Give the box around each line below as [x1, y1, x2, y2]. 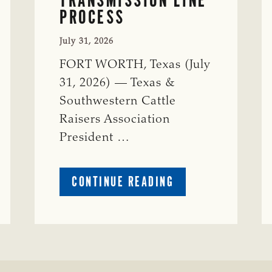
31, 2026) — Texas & [59, 76, 176, 89]
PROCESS [59, 5, 125, 29]
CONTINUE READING [72, 172, 174, 190]
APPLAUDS [173, 200, 229, 217]
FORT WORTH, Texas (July [59, 58, 211, 71]
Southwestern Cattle [59, 95, 177, 107]
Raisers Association [59, 113, 171, 126]
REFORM [173, 242, 216, 259]
